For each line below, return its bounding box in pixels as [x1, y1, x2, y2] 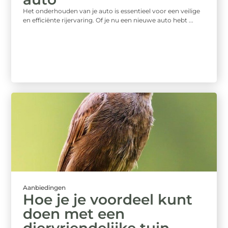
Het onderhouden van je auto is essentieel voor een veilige [23, 7, 201, 15]
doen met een [23, 205, 125, 223]
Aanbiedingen [23, 184, 66, 192]
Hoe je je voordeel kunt [23, 191, 193, 209]
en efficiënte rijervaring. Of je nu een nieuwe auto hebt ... [23, 16, 194, 24]
